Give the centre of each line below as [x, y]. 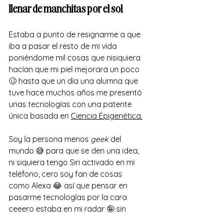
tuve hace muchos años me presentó [76, 92]
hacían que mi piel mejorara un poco [75, 69]
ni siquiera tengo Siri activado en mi [73, 162]
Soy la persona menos [50, 139]
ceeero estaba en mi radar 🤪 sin [68, 209]
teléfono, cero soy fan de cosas [66, 174]
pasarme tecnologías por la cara [69, 197]
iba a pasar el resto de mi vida [64, 46]
